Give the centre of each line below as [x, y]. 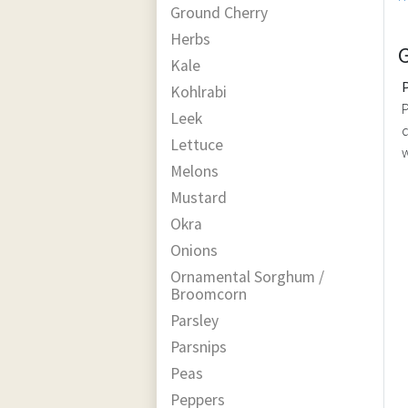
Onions [194, 250]
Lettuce [197, 144]
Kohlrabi [199, 92]
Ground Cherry [219, 12]
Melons [194, 171]
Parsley [194, 320]
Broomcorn [209, 294]
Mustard [199, 197]
